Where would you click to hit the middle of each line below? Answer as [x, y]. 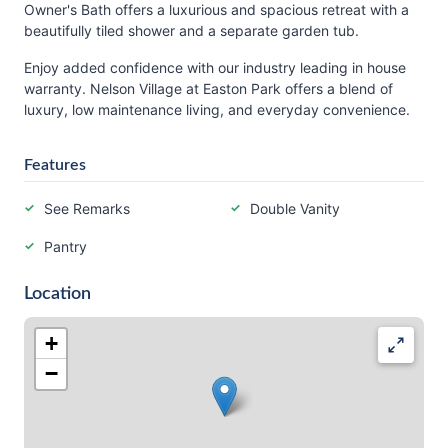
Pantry [65, 246]
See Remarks [87, 208]
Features [55, 165]
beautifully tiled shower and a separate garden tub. [191, 30]
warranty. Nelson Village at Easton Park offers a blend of [208, 88]
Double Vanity [295, 208]
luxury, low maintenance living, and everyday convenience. [217, 109]
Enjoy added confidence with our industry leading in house [215, 67]
